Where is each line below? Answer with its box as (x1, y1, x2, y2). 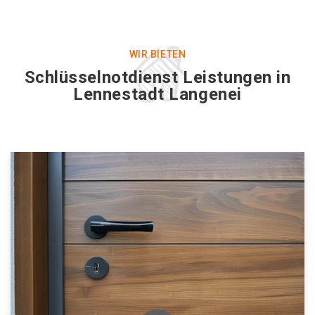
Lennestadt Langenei (73, 84, 242, 104)
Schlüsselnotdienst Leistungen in (24, 67, 291, 87)
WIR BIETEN (129, 49, 186, 60)
